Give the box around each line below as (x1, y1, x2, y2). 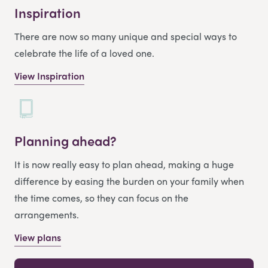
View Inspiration (14, 68, 84, 83)
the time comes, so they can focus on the (14, 191, 188, 205)
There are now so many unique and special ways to (14, 29, 237, 43)
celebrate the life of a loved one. (14, 45, 154, 60)
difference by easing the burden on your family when (14, 174, 244, 188)
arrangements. (14, 208, 79, 222)
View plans (14, 230, 61, 245)
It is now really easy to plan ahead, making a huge (14, 157, 234, 172)
